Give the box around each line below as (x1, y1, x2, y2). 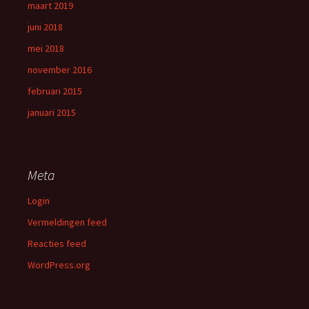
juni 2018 (28, 21, 63, 34)
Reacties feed (28, 237, 86, 250)
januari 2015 (28, 106, 76, 119)
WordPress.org (28, 259, 90, 272)
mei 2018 (28, 42, 64, 55)
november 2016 (28, 63, 92, 77)
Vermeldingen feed (28, 216, 107, 229)
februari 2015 (28, 85, 82, 98)
